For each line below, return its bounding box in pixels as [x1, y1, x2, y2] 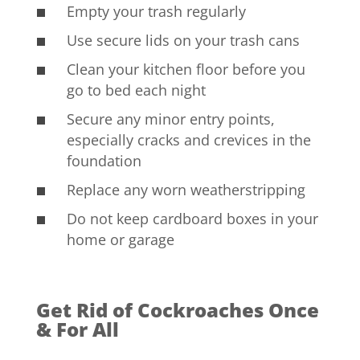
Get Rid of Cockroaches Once [35, 296, 319, 323]
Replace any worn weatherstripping [66, 179, 305, 199]
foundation [66, 150, 141, 170]
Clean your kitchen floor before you [66, 59, 305, 79]
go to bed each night [66, 80, 206, 100]
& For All [35, 315, 119, 342]
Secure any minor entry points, [66, 108, 275, 129]
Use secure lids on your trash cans [66, 30, 300, 50]
